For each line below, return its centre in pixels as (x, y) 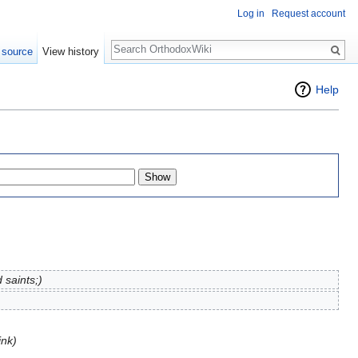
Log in (251, 14)
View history (71, 52)
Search (137, 41)
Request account (308, 14)
